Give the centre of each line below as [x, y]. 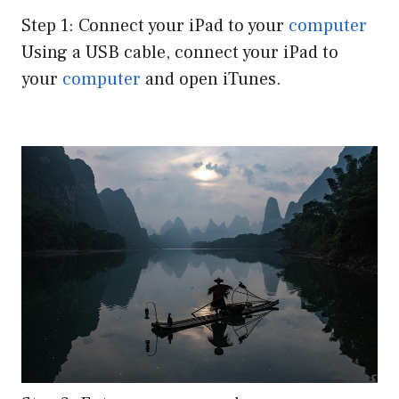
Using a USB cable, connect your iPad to [180, 52]
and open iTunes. [211, 79]
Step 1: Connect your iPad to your [155, 25]
